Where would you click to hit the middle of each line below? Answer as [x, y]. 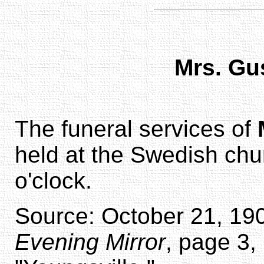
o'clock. [53, 180]
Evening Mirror [90, 242]
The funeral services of [136, 128]
